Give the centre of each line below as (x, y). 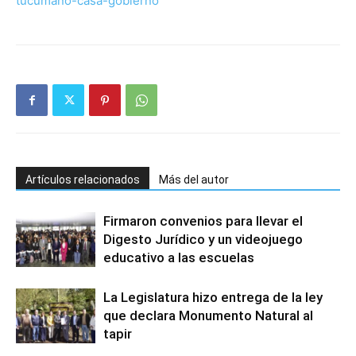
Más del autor (194, 180)
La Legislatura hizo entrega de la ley (213, 298)
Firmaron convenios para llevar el (203, 221)
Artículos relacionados (83, 180)
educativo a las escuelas (179, 258)
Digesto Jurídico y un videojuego (203, 240)
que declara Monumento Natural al (208, 316)
